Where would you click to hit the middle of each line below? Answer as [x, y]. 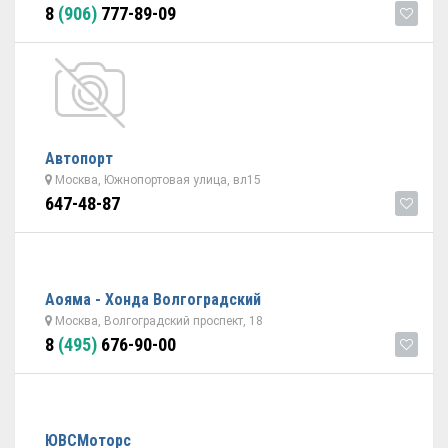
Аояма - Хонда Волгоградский [153, 299]
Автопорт [79, 158]
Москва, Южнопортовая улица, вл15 [156, 180]
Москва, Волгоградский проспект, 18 [157, 321]
